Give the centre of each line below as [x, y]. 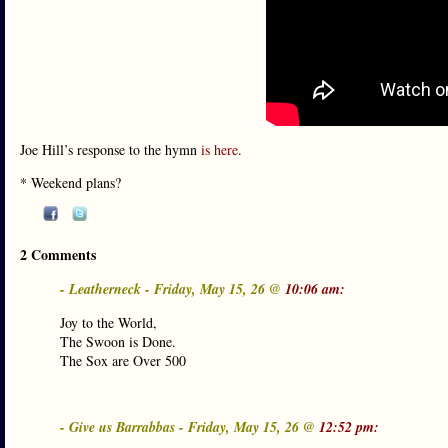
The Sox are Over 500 [123, 360]
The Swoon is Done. [118, 341]
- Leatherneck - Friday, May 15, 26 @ [172, 289]
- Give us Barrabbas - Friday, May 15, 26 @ [189, 427]
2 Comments [58, 254]
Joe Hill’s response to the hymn [110, 149]
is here [219, 149]
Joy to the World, [108, 322]
